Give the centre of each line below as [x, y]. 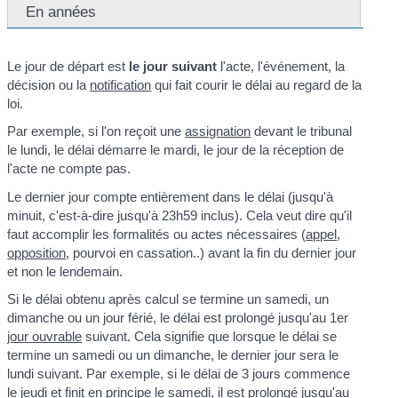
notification [121, 84]
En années [61, 11]
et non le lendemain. [65, 271]
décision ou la [49, 84]
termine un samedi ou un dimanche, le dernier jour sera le [173, 355]
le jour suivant [173, 66]
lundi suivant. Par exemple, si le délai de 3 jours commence [179, 374]
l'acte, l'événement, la [281, 66]
